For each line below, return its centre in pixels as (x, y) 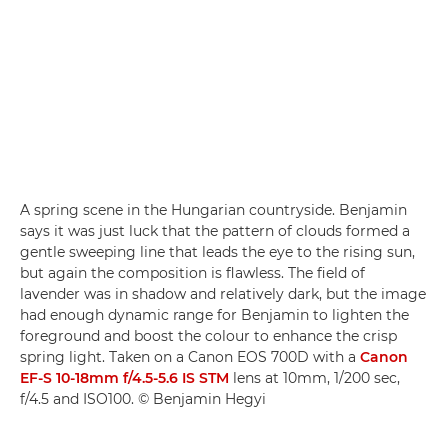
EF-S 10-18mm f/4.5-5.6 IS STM (124, 378)
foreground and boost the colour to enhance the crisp (208, 336)
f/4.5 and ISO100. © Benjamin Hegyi (143, 399)
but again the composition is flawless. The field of (192, 273)
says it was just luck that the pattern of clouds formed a (215, 231)
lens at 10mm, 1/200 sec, (314, 378)
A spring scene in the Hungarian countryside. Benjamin (213, 210)
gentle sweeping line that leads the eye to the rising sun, (217, 252)
